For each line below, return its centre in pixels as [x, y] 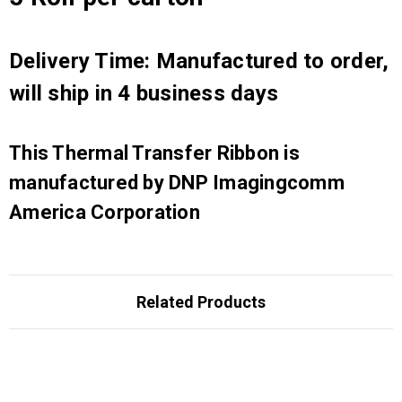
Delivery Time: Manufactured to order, [199, 61]
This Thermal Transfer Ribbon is [154, 153]
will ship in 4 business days [144, 93]
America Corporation [105, 212]
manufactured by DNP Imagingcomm [177, 182]
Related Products [201, 301]
